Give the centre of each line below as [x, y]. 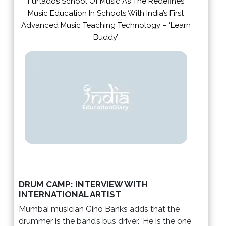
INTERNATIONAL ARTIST [70, 194]
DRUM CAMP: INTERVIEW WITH [83, 184]
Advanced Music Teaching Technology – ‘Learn [106, 25]
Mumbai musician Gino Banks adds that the [99, 209]
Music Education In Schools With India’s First [106, 13]
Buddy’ [106, 37]
